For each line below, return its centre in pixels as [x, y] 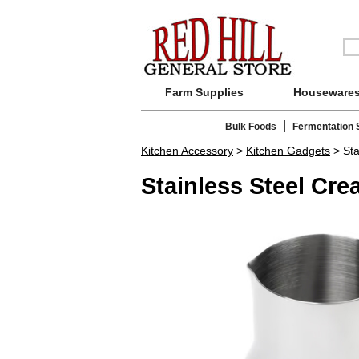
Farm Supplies [204, 92]
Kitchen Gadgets [288, 151]
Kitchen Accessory [187, 151]
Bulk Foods [251, 127]
